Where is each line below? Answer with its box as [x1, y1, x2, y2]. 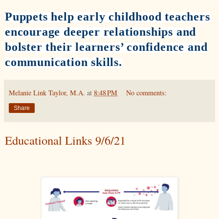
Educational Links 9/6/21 [5, 131, 126, 148]
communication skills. [5, 55, 122, 68]
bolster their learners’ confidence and [5, 40, 208, 53]
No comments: [126, 88, 167, 97]
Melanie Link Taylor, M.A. [9, 88, 85, 97]
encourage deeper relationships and [5, 25, 197, 38]
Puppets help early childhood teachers [5, 10, 210, 23]
